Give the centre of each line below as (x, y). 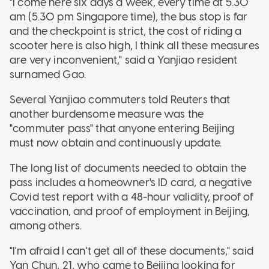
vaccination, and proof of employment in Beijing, (130, 211)
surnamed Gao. (48, 74)
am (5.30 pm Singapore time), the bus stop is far (129, 17)
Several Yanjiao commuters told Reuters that (120, 99)
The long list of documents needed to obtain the (128, 168)
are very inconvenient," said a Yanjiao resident (124, 60)
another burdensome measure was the (107, 114)
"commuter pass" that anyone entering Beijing (122, 128)
